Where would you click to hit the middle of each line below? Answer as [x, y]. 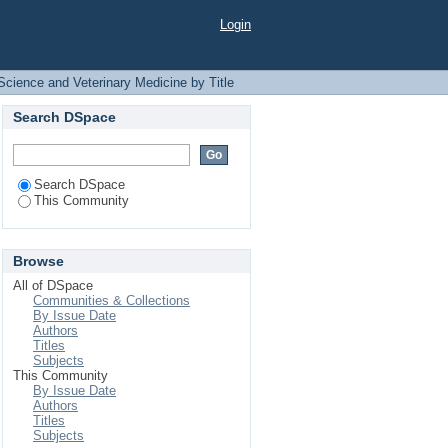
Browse [38, 261]
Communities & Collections [111, 300]
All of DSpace [53, 285]
